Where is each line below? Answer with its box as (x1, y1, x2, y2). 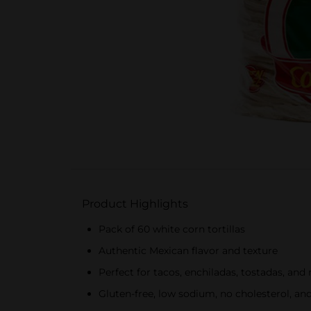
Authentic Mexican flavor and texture (99, 244, 278, 257)
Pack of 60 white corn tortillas (99, 223, 245, 235)
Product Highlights (82, 197, 188, 210)
